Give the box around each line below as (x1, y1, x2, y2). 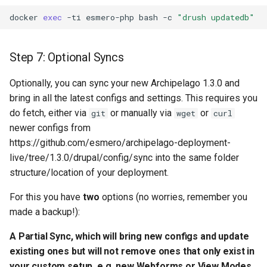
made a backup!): (10, 206, 80, 218)
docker (10, 11, 38, 23)
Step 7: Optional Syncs (10, 50, 124, 64)
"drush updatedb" (177, 11, 254, 23)
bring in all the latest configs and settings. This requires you (10, 92, 257, 104)
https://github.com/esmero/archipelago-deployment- (10, 137, 231, 148)
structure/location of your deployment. (10, 167, 169, 178)
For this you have (10, 191, 83, 203)
